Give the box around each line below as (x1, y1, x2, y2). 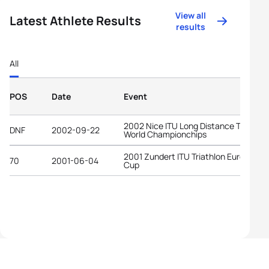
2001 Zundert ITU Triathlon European (124, 150, 264, 162)
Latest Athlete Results (10, 13, 141, 29)
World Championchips (124, 128, 207, 140)
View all (175, 10, 207, 21)
